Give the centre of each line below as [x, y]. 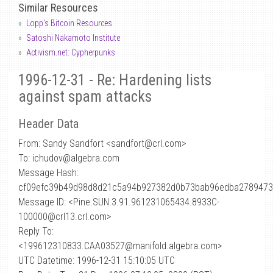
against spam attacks [85, 97]
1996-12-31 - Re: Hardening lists [115, 80]
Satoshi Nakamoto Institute [73, 38]
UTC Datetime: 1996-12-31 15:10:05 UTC [97, 261]
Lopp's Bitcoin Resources [69, 23]
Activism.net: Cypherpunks [71, 52]
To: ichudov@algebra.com [69, 158]
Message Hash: [48, 173]
